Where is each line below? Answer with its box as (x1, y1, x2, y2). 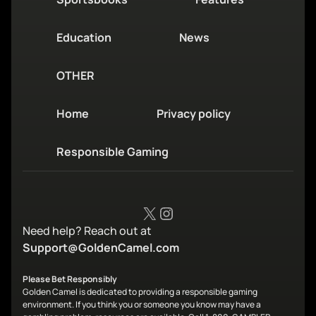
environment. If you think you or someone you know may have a (23, 298, 261, 311)
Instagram (157, 200, 239, 224)
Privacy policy (157, 106, 231, 122)
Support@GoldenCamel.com (23, 240, 179, 256)
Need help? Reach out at (23, 223, 152, 239)
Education (56, 30, 111, 46)
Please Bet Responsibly (23, 273, 117, 286)
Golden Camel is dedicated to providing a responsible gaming (23, 286, 257, 298)
